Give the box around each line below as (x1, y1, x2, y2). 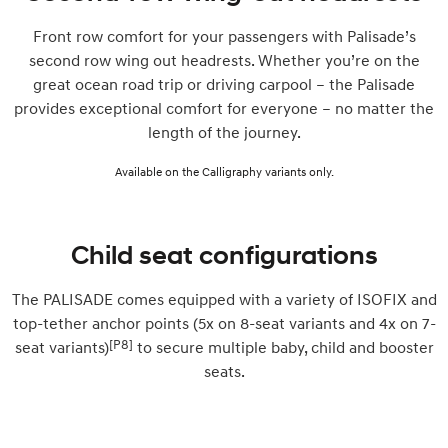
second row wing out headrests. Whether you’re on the (28, 49, 420, 70)
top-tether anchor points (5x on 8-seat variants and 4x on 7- (12, 312, 436, 333)
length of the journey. (147, 121, 301, 142)
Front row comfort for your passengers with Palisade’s (32, 25, 416, 46)
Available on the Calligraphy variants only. (114, 163, 334, 179)
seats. (203, 360, 245, 381)
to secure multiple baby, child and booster (132, 336, 434, 357)
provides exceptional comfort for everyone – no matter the (14, 97, 434, 118)
